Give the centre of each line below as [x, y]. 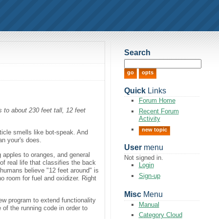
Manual [149, 204]
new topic [154, 129]
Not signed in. [143, 158]
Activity [149, 118]
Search [137, 53]
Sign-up [149, 175]
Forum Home [157, 101]
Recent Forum [159, 111]
